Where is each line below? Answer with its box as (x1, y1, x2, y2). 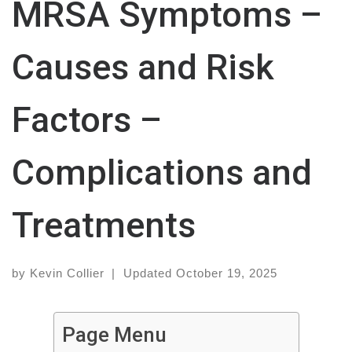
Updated (123, 266, 176, 280)
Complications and (12, 152, 312, 194)
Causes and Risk (12, 46, 274, 89)
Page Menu (61, 323, 167, 347)
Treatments (12, 204, 196, 247)
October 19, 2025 (175, 266, 277, 280)
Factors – (12, 99, 162, 141)
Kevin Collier (30, 266, 104, 280)
